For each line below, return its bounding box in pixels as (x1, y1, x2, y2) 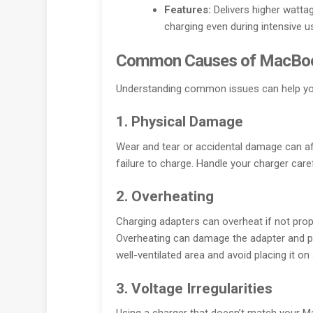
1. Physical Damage (115, 113, 243, 131)
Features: (163, 3, 211, 16)
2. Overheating (115, 188, 214, 205)
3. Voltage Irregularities (115, 279, 272, 297)
